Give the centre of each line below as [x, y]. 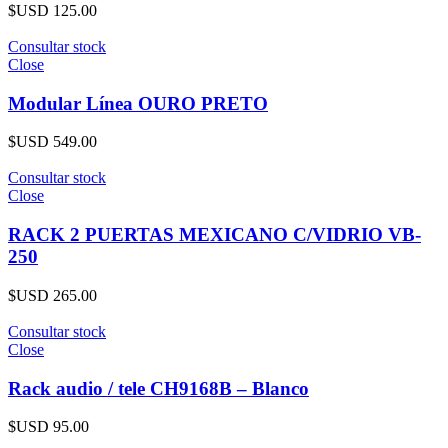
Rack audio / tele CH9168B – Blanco [158, 388]
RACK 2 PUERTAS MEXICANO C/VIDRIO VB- [214, 235]
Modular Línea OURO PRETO [138, 103]
